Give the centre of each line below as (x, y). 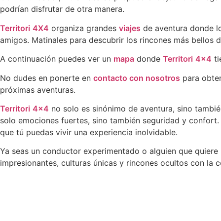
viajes (130, 28)
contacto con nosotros (137, 78)
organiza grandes (84, 28)
